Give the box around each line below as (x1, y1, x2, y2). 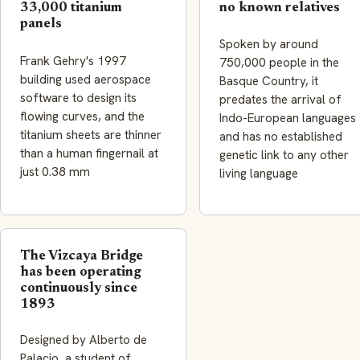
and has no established (219, 128, 342, 145)
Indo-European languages (219, 109, 356, 126)
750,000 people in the (219, 54, 339, 71)
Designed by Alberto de (20, 331, 147, 348)
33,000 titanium (20, 2, 122, 15)
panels (20, 18, 62, 31)
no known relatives (219, 2, 340, 15)
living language (219, 165, 298, 182)
